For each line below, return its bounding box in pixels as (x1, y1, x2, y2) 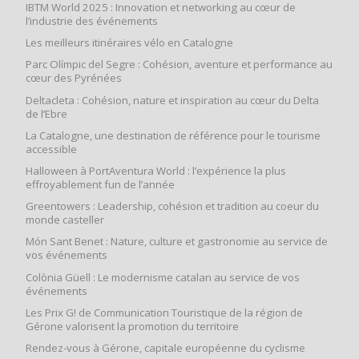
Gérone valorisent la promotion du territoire (26, 318, 239, 333)
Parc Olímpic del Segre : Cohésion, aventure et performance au (26, 57, 333, 72)
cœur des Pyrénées (26, 71, 122, 86)
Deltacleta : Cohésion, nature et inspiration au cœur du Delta (26, 92, 319, 107)
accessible (26, 141, 77, 156)
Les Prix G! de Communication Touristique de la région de (26, 305, 303, 320)
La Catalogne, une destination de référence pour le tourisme (26, 127, 321, 143)
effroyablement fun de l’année (26, 176, 175, 192)
